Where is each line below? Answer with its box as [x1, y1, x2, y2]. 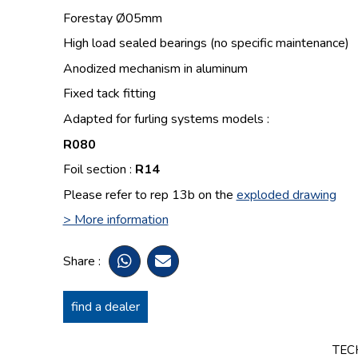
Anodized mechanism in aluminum [62, 59, 248, 78]
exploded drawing [236, 185, 336, 204]
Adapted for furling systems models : [62, 109, 269, 128]
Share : [62, 253, 101, 271]
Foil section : [62, 161, 132, 179]
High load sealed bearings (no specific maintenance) [62, 34, 349, 53]
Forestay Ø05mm [62, 9, 162, 27]
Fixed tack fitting [62, 85, 156, 103]
